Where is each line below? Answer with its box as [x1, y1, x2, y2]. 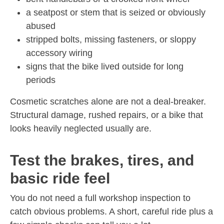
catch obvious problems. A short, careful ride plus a [10, 206, 213, 216]
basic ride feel [10, 169, 110, 186]
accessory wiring [26, 47, 92, 58]
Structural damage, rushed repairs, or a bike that [10, 109, 203, 120]
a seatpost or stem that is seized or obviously [26, 7, 205, 17]
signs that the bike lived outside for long [26, 61, 183, 71]
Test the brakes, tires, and [10, 151, 194, 168]
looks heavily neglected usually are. [10, 123, 151, 133]
